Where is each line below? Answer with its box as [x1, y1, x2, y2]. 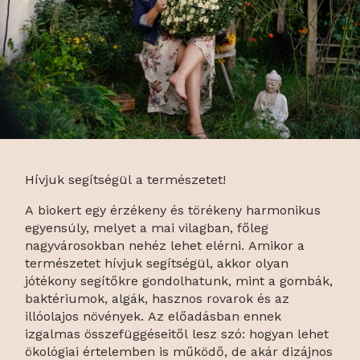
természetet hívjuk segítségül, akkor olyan [25, 256, 289, 272]
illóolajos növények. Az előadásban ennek [25, 309, 282, 325]
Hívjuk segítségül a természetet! [25, 172, 227, 188]
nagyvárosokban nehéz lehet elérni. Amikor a [25, 238, 305, 254]
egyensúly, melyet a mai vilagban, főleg [25, 220, 269, 236]
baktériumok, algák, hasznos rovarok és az [25, 291, 290, 307]
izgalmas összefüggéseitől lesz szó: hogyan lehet [25, 326, 329, 342]
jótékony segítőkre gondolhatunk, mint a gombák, [25, 273, 333, 289]
